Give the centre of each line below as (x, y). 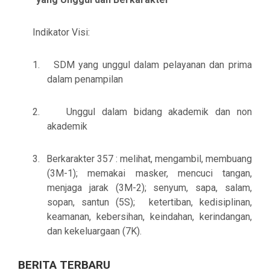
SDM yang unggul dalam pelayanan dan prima (153, 64)
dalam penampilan (85, 79)
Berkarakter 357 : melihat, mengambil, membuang (149, 159)
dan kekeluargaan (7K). (94, 231)
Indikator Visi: (61, 32)
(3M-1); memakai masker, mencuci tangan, (149, 173)
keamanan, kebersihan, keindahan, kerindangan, (149, 216)
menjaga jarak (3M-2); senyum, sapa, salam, (149, 187)
